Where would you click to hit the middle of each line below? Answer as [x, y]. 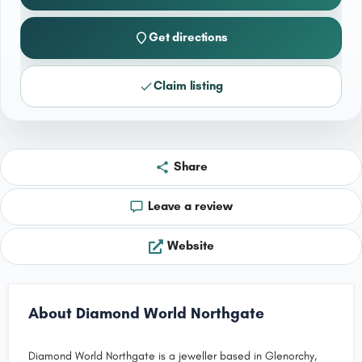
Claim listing [188, 86]
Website [190, 246]
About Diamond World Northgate [146, 313]
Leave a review [190, 206]
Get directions [188, 38]
